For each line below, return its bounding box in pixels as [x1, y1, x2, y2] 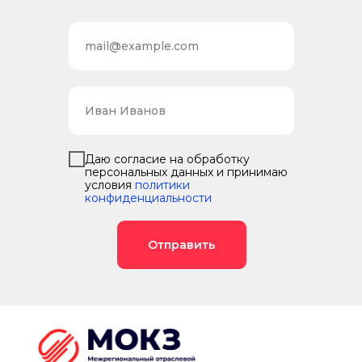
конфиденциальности [85, 190, 212, 205]
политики [135, 177, 190, 192]
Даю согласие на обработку [85, 151, 250, 166]
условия [85, 177, 135, 192]
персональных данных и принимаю [85, 164, 288, 179]
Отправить [148, 237, 215, 252]
